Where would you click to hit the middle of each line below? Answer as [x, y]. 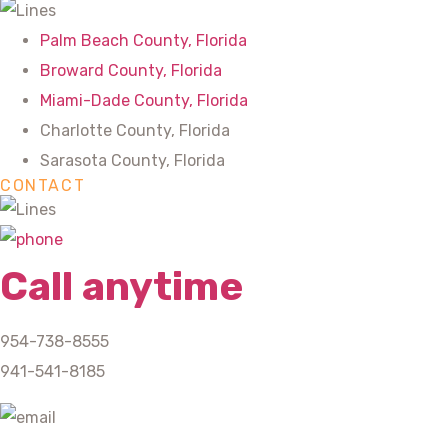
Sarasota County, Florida [132, 160]
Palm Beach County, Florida [143, 40]
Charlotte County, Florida [135, 130]
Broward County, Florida [131, 70]
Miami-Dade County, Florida [144, 100]
